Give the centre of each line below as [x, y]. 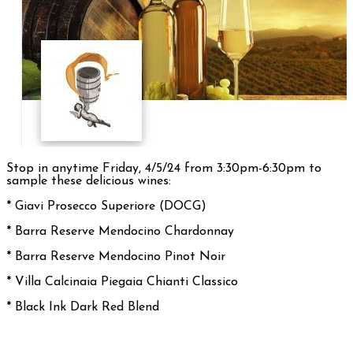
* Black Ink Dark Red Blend [83, 307]
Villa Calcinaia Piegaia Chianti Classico [130, 282]
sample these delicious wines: [89, 181]
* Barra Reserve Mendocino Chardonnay [120, 231]
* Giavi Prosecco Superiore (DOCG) [106, 206]
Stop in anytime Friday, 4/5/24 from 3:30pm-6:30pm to [164, 168]
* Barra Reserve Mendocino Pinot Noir [116, 256]
